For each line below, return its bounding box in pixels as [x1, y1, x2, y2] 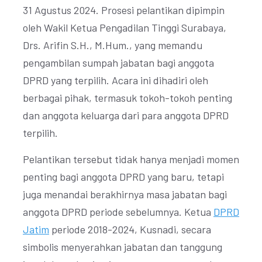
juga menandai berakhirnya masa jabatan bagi [23, 188, 227, 201]
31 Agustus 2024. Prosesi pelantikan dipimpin [23, 4, 225, 16]
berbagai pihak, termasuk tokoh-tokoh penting [23, 91, 232, 104]
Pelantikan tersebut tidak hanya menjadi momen [23, 153, 239, 166]
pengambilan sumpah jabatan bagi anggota [23, 56, 214, 69]
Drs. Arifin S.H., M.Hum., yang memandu [23, 39, 202, 51]
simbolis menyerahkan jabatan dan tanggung [23, 240, 222, 253]
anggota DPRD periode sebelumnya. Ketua [23, 205, 213, 218]
